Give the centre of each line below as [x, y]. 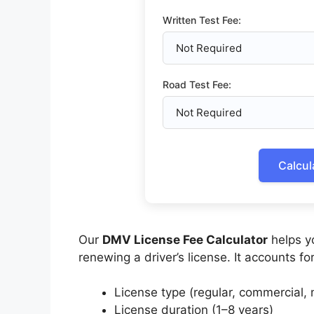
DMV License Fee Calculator [185, 239]
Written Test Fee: [202, 20]
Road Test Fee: [197, 84]
